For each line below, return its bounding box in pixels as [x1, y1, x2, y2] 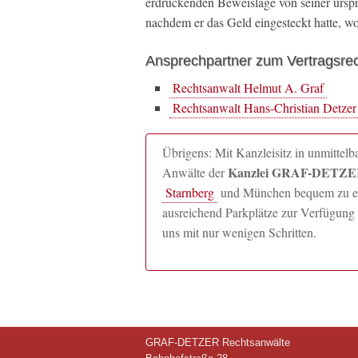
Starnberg [165, 184, 214, 201]
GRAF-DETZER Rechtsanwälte [145, 336, 290, 349]
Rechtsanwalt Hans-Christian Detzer [173, 99, 356, 116]
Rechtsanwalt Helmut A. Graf [173, 79, 324, 96]
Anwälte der [162, 164, 228, 181]
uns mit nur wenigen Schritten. [162, 224, 316, 241]
